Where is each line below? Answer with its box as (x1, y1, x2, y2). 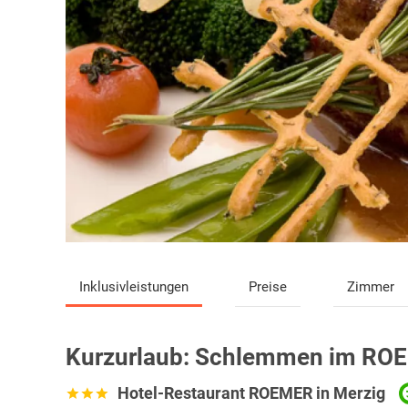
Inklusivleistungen (79, 279, 189, 296)
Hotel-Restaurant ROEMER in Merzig (117, 383, 385, 403)
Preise (248, 279, 287, 296)
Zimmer (346, 279, 394, 296)
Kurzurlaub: (66, 343, 195, 372)
